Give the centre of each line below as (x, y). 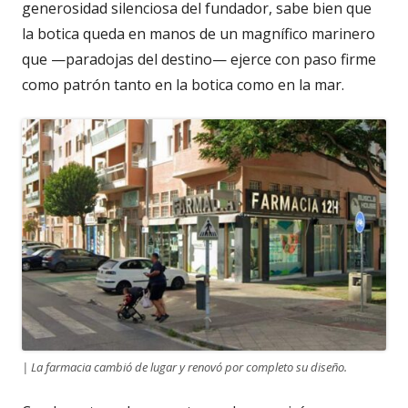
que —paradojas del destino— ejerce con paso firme (199, 59)
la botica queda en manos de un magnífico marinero (199, 33)
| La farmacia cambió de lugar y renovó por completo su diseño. (184, 367)
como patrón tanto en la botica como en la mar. (183, 84)
